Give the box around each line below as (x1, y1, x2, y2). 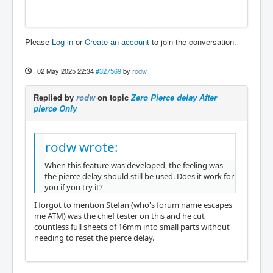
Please (25, 36, 52, 48)
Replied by (34, 91, 76, 103)
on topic (95, 91, 131, 103)
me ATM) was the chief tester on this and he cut (34, 210, 205, 221)
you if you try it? (44, 182, 103, 193)
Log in (52, 36, 73, 48)
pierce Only (34, 102, 77, 114)
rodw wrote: (45, 138, 118, 155)
